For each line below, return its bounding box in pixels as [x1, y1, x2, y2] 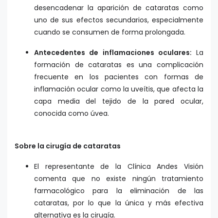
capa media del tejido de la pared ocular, [34, 96, 203, 106]
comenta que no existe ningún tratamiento [34, 173, 203, 183]
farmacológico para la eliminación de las [34, 185, 203, 196]
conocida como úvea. [34, 108, 109, 118]
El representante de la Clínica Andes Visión [34, 161, 203, 171]
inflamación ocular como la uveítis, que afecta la [34, 84, 203, 94]
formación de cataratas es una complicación [34, 59, 203, 70]
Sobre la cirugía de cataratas [15, 141, 121, 151]
